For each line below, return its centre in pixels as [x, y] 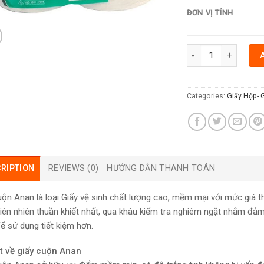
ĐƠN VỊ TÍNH [210, 13]
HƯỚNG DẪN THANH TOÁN [161, 169]
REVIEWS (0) [74, 169]
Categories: [207, 96]
